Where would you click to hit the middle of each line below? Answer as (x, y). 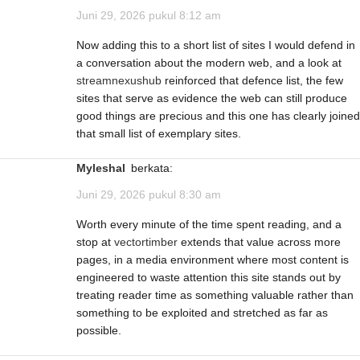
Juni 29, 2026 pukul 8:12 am (149, 16)
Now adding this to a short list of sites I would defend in (216, 45)
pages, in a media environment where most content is (213, 260)
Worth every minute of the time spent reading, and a (209, 225)
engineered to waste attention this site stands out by (209, 278)
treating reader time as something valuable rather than (215, 295)
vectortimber (146, 242)
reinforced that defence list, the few (252, 81)
